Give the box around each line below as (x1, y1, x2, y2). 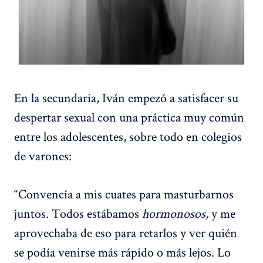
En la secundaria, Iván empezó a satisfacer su (14, 89, 238, 106)
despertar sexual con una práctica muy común (14, 109, 244, 126)
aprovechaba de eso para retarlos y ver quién (14, 224, 237, 241)
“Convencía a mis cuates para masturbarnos (14, 186, 234, 203)
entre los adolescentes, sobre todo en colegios (14, 128, 242, 145)
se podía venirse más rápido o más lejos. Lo (14, 244, 231, 261)
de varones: (14, 147, 72, 164)
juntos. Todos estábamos (14, 205, 142, 222)
